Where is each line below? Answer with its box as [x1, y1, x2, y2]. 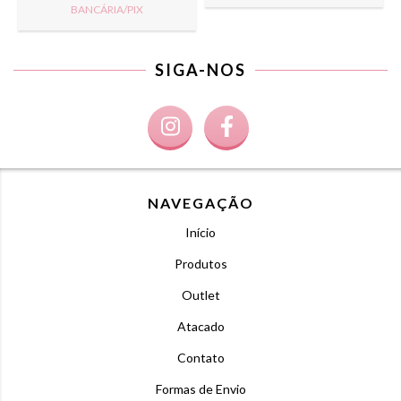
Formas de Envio [155, 381, 246, 397]
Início [185, 225, 216, 241]
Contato [176, 350, 225, 366]
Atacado [176, 319, 225, 335]
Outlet [181, 287, 220, 303]
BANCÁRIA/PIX [71, 3, 143, 16]
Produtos [174, 256, 227, 272]
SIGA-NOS [155, 60, 246, 81]
